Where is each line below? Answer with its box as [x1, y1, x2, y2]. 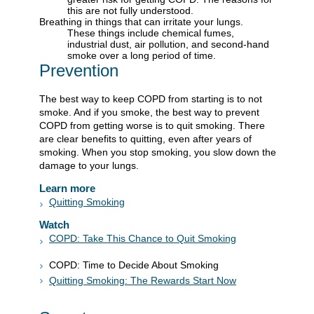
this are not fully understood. [67, 5, 193, 17]
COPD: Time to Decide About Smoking [49, 259, 219, 271]
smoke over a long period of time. [67, 50, 216, 62]
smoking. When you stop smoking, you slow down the [39, 146, 276, 158]
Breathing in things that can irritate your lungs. [39, 16, 243, 28]
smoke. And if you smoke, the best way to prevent [39, 106, 259, 118]
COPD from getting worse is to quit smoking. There [39, 119, 265, 131]
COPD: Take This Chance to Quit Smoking [49, 233, 236, 245]
